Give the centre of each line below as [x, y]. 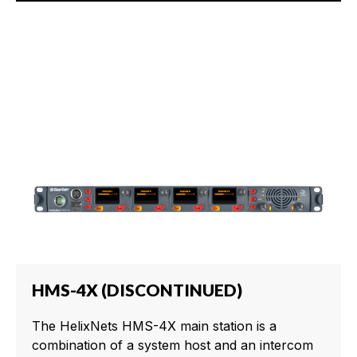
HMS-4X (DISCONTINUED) [137, 290]
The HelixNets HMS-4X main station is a [154, 326]
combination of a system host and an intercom [173, 345]
